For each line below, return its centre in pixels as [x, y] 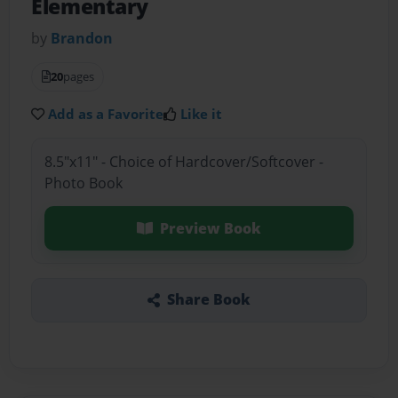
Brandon [82, 39]
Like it [202, 114]
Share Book [208, 300]
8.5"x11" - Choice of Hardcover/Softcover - [183, 161]
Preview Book [210, 228]
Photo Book [83, 183]
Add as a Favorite [106, 114]
